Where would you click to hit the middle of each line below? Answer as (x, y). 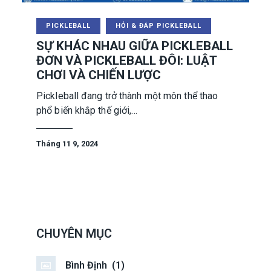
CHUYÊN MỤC (74, 234)
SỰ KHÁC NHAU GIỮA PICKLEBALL (135, 46)
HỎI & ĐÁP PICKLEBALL (158, 25)
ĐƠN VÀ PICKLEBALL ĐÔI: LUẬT (126, 60)
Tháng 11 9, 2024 (67, 144)
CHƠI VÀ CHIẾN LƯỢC (99, 75)
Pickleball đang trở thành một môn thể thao (127, 96)
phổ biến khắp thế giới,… (87, 111)
